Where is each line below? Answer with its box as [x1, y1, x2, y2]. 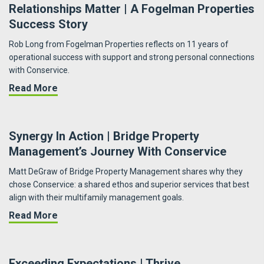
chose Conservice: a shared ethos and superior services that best [9, 180, 249, 190]
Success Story [9, 17, 88, 32]
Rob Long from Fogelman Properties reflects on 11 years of [9, 39, 229, 49]
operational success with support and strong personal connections [9, 52, 255, 62]
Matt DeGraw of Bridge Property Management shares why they [9, 167, 243, 177]
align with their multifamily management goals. [9, 193, 184, 203]
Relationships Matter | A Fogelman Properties [9, 2, 255, 16]
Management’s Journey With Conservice [9, 144, 226, 159]
